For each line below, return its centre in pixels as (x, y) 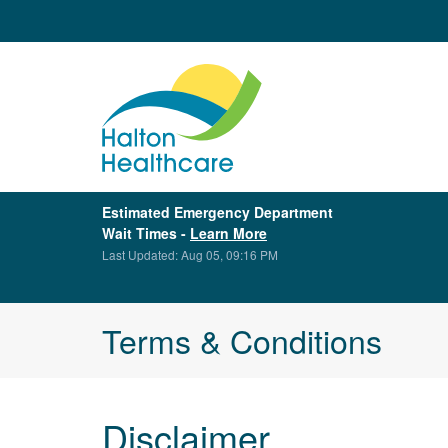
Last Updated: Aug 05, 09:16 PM (190, 254)
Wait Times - (146, 233)
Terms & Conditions (242, 340)
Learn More (228, 233)
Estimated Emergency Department (217, 212)
